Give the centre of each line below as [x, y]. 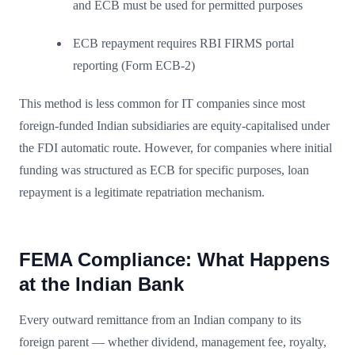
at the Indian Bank [101, 284]
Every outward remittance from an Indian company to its [160, 319]
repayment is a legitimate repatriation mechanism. [142, 192]
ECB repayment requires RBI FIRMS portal [183, 43]
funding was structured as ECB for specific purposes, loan [164, 170]
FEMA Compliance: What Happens [174, 259]
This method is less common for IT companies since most [162, 103]
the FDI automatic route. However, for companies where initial [176, 147]
